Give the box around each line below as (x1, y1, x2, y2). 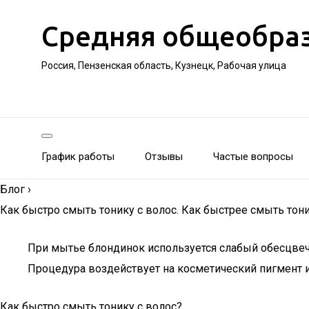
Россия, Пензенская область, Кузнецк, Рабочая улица (41, 60, 286, 71)
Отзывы (145, 150, 183, 163)
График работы (41, 150, 114, 163)
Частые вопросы (213, 150, 293, 163)
